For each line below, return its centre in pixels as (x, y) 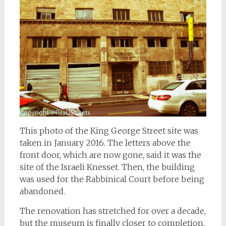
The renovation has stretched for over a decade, (112, 211)
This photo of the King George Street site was (109, 130)
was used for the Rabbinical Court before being (112, 179)
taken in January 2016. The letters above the (105, 143)
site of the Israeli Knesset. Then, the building (107, 167)
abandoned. (42, 191)
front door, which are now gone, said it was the (110, 155)
